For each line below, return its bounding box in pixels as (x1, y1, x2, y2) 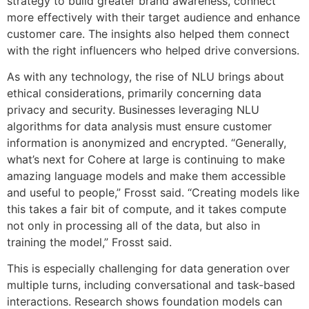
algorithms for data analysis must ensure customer (7, 119, 272, 134)
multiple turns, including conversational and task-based (7, 278, 295, 292)
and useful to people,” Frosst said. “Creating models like (7, 186, 299, 200)
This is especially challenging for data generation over (7, 261, 290, 276)
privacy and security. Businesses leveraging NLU (7, 103, 259, 117)
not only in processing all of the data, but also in (7, 219, 260, 233)
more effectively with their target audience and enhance (7, 10, 300, 24)
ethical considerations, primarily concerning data (7, 86, 261, 101)
